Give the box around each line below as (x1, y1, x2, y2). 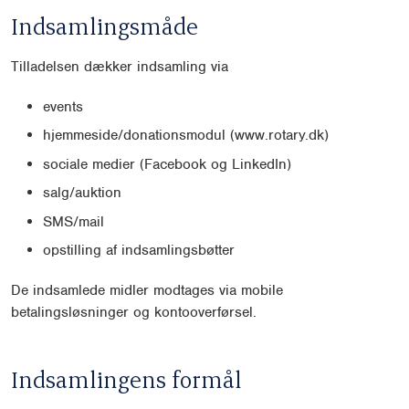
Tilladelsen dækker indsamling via (11, 57, 228, 76)
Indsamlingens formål (11, 363, 242, 393)
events (43, 97, 83, 116)
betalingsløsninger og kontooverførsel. (11, 303, 257, 322)
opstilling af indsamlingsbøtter (43, 241, 235, 260)
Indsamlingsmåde (11, 10, 198, 40)
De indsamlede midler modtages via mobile (11, 281, 283, 300)
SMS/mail (43, 212, 104, 231)
